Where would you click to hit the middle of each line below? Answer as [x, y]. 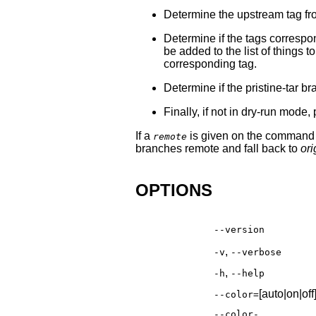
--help [248, 274]
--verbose [256, 253]
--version [239, 230]
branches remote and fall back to [218, 148]
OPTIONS [174, 190]
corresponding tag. [210, 63]
